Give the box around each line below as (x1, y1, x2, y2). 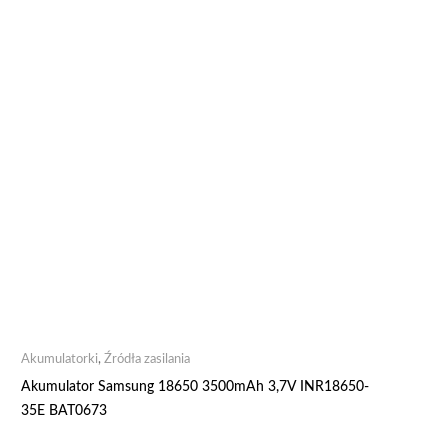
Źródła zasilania (104, 352, 190, 366)
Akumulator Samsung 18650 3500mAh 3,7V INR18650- (21, 379, 369, 394)
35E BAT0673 (21, 403, 107, 418)
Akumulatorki (21, 352, 98, 366)
